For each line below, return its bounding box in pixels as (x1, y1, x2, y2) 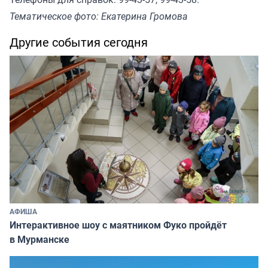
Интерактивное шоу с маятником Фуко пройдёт (10, 218, 227, 232)
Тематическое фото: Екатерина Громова (10, 9, 188, 23)
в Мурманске (10, 232, 69, 246)
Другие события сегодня (10, 33, 148, 50)
